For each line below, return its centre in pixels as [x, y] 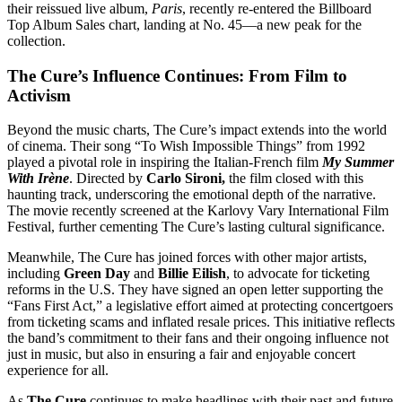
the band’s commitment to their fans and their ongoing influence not [198, 338]
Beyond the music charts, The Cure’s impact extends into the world [197, 130]
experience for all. [58, 371]
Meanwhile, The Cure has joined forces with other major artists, [187, 258]
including [35, 274]
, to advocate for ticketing [298, 274]
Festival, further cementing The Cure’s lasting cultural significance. [196, 227]
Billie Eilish [192, 274]
